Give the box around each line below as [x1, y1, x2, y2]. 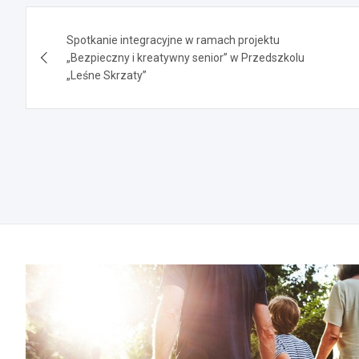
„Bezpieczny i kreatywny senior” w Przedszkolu [67, 50, 305, 64]
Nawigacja [25, 6, 151, 37]
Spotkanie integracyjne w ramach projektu [67, 33, 280, 46]
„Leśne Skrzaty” [67, 68, 147, 82]
